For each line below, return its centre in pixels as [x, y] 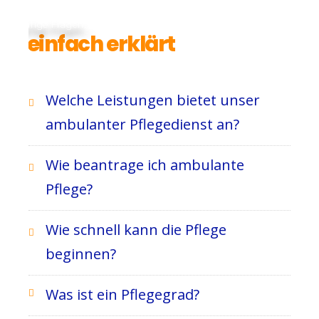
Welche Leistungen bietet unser [153, 100]
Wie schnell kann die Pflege [136, 230]
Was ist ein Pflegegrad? [123, 294]
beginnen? [81, 254]
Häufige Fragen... [52, 25]
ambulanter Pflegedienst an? [143, 124]
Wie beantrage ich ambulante [145, 165]
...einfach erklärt [93, 44]
